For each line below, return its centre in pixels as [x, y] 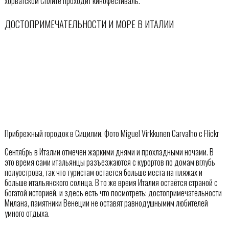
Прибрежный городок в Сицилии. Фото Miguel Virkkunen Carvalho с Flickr [112, 134]
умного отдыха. [27, 213]
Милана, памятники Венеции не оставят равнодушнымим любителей [106, 203]
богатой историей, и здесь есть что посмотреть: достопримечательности [113, 193]
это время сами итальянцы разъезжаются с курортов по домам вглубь [110, 162]
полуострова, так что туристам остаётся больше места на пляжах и [103, 173]
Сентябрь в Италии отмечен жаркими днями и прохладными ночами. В [109, 152]
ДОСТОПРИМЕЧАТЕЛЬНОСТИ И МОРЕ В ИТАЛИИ [89, 24]
